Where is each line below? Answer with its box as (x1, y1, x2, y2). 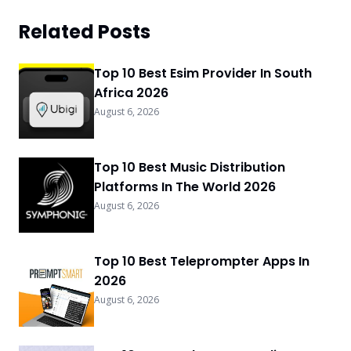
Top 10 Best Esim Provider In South (94, 64, 312, 82)
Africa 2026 (94, 84, 168, 102)
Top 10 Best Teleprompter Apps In (94, 252, 309, 270)
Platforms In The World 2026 (94, 178, 276, 196)
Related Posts (19, 19, 150, 45)
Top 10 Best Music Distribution (94, 158, 285, 176)
